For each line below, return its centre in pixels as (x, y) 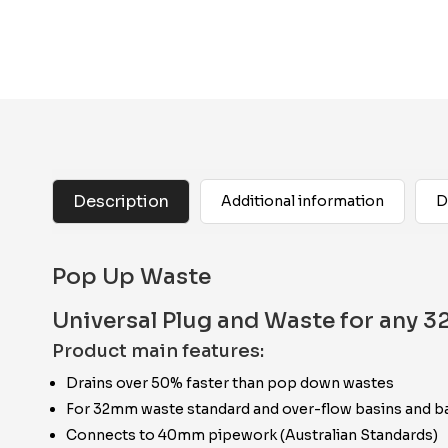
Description (121, 201)
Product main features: (158, 351)
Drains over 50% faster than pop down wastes (230, 383)
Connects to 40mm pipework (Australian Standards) (252, 435)
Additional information (302, 201)
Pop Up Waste (131, 276)
